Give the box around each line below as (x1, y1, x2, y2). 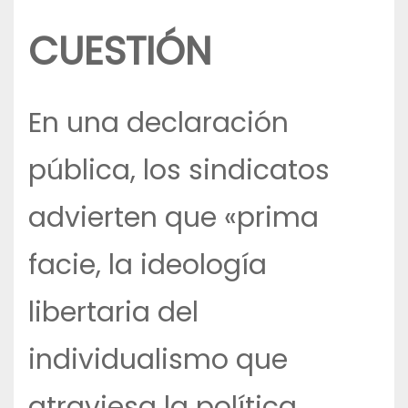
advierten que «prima (28, 199, 319, 238)
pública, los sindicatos (28, 151, 330, 190)
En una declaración (28, 104, 289, 143)
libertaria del (28, 293, 199, 332)
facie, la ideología (28, 246, 267, 285)
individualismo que (28, 341, 288, 380)
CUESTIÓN (28, 25, 211, 79)
